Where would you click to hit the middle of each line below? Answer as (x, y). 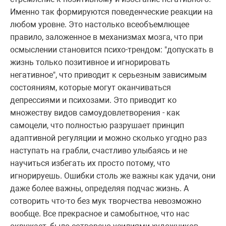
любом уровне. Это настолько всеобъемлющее (100, 25)
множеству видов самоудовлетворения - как (95, 113)
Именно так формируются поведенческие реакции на (111, 12)
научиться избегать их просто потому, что (90, 163)
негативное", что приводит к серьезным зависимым (108, 75)
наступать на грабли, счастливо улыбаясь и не (99, 151)
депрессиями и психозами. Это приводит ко (93, 100)
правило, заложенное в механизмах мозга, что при (106, 37)
